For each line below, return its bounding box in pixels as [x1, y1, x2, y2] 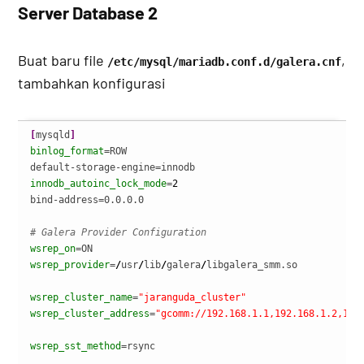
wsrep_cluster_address [30, 308, 150, 320]
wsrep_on [30, 243, 76, 255]
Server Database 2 [18, 2, 158, 24]
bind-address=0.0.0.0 [30, 194, 145, 206]
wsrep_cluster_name [30, 292, 133, 304]
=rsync [121, 340, 156, 353]
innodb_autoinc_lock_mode [30, 178, 167, 190]
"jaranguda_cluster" [138, 292, 247, 304]
